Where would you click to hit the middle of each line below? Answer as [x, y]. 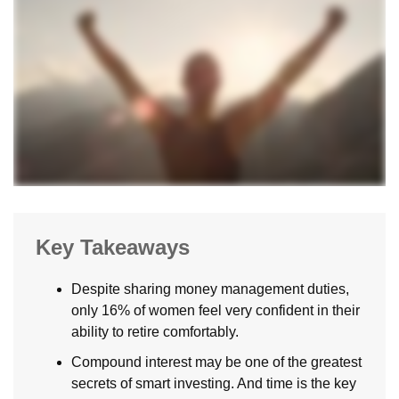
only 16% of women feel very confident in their [216, 311]
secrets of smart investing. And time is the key [214, 384]
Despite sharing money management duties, [210, 289]
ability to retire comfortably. [155, 332]
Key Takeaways [113, 248]
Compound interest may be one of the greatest [216, 362]
